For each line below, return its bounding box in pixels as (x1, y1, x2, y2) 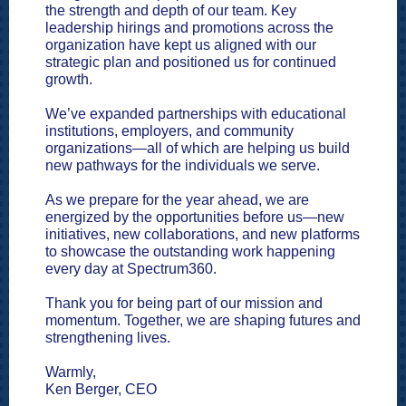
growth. (45, 72, 92, 87)
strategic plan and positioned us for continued (45, 54, 336, 70)
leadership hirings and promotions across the (45, 20, 333, 35)
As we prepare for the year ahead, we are (45, 192, 309, 208)
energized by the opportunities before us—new (45, 209, 344, 225)
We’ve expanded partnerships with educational (45, 106, 346, 121)
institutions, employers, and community (45, 123, 294, 139)
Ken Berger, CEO (45, 382, 157, 397)
